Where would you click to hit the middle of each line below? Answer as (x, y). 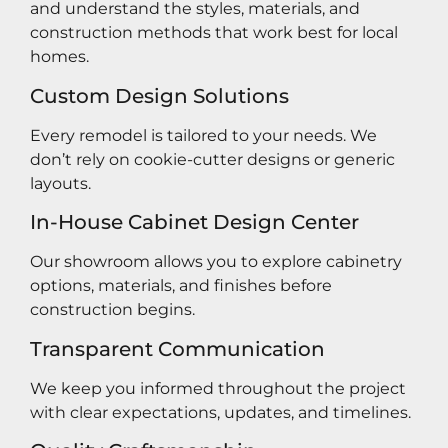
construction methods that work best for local (214, 33)
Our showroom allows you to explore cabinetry (216, 262)
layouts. (60, 183)
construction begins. (112, 310)
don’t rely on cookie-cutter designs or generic (212, 159)
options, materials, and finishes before (181, 286)
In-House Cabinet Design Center (194, 222)
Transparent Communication (177, 348)
